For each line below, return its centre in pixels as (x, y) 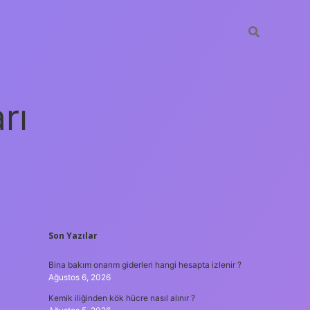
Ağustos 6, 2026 (79, 277)
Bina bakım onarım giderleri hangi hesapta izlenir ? (145, 265)
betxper (251, 238)
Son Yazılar (73, 236)
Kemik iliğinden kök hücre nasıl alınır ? (121, 298)
